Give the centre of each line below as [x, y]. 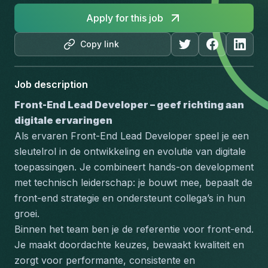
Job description [51, 84]
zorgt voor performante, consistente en [105, 260]
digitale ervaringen [63, 120]
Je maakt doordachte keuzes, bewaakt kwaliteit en [129, 245]
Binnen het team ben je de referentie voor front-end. [134, 229]
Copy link [100, 44]
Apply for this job [124, 18]
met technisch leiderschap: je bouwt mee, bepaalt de [133, 182]
